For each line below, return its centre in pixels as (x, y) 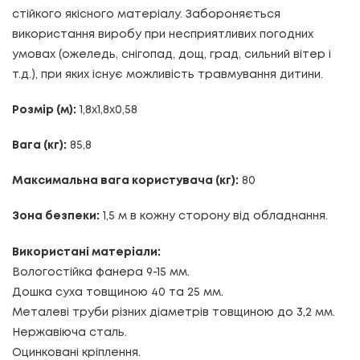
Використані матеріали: (86, 252)
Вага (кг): (39, 145)
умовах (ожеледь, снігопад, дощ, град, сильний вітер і (172, 54)
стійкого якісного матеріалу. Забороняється (146, 14)
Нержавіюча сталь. (70, 332)
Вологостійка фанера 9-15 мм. (101, 272)
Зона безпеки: (56, 217)
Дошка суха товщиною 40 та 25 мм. (118, 292)
